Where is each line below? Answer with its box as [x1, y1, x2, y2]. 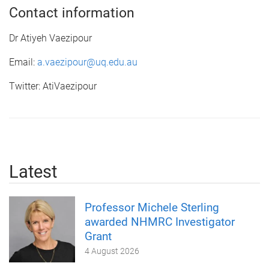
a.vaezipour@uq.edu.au [37, 56, 138, 68]
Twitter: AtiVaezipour [9, 80, 97, 92]
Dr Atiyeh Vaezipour [9, 32, 92, 44]
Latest [9, 161, 57, 182]
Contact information [9, 4, 134, 21]
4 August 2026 [85, 246, 139, 256]
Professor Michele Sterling [85, 200, 219, 214]
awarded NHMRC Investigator [85, 214, 235, 229]
